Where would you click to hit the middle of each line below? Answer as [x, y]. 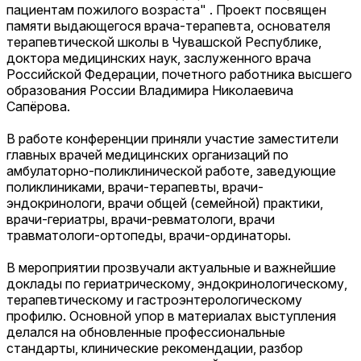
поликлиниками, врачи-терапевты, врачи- [135, 187]
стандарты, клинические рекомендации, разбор [155, 348]
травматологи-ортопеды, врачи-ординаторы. [149, 235]
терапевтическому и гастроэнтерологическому [154, 299]
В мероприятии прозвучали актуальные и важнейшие [171, 267]
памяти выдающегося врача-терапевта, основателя [168, 25]
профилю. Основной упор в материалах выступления [171, 315]
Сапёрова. [38, 106]
